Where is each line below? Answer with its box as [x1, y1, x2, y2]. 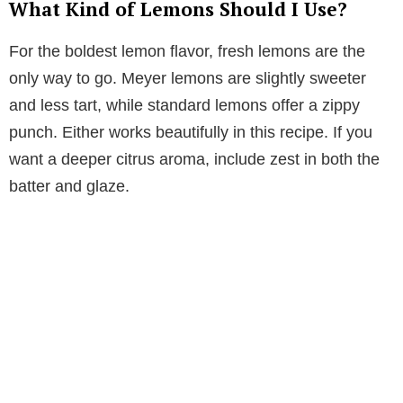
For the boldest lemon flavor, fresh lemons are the [9, 41, 365, 60]
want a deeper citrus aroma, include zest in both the [9, 149, 380, 168]
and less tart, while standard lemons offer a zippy [9, 95, 360, 114]
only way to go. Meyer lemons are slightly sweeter [9, 68, 366, 87]
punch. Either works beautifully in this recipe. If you [9, 122, 372, 141]
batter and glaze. [9, 176, 130, 195]
